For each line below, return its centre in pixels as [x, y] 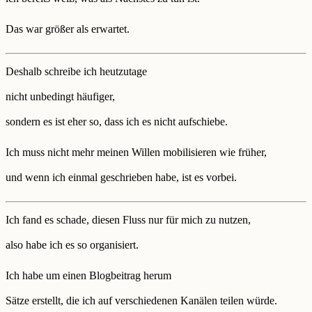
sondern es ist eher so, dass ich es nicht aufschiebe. [117, 122]
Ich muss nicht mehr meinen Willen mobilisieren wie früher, [136, 152]
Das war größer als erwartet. [68, 29]
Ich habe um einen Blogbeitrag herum [88, 275]
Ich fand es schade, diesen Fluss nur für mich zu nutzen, [128, 220]
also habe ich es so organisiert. [72, 245]
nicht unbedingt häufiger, [60, 97]
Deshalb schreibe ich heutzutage [76, 72]
